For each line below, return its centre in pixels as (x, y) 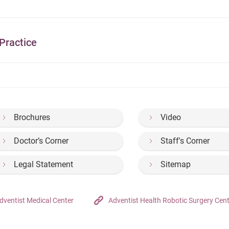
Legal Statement (43, 165)
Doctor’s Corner (41, 141)
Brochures (32, 118)
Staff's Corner (185, 141)
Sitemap (176, 165)
